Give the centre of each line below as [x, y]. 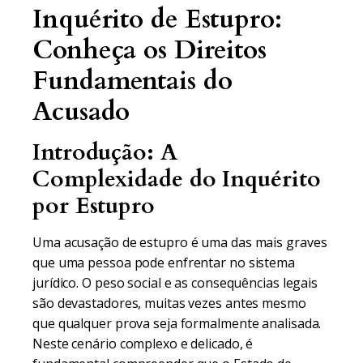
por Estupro [94, 206]
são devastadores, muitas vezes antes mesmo [169, 303]
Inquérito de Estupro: [157, 19]
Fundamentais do [132, 81]
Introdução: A [105, 152]
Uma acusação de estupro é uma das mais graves [180, 242]
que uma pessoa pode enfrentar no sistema [164, 263]
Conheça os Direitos [150, 50]
